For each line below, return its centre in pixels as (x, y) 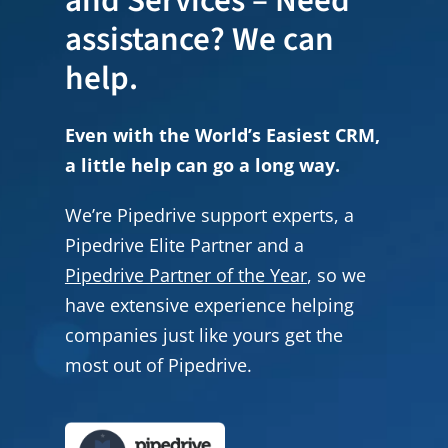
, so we (336, 274)
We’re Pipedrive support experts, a (209, 214)
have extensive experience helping (209, 304)
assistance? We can (199, 39)
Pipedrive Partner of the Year (185, 274)
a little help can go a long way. (202, 164)
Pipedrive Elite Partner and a (184, 244)
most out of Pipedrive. (158, 364)
